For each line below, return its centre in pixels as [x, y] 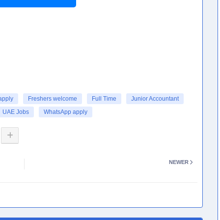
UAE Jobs [16, 112]
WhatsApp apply [66, 112]
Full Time [104, 99]
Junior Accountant [155, 99]
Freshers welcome [53, 99]
